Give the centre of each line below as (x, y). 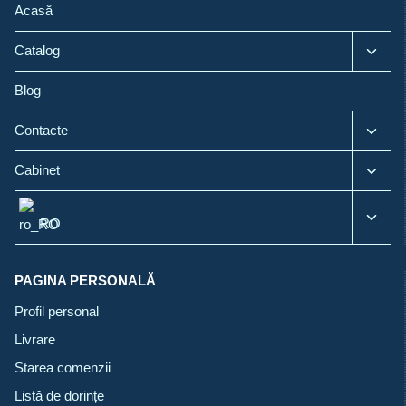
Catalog (37, 51)
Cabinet (37, 170)
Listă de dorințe (59, 396)
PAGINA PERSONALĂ (85, 281)
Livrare (35, 340)
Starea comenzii (63, 368)
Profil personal (57, 312)
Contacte (41, 130)
